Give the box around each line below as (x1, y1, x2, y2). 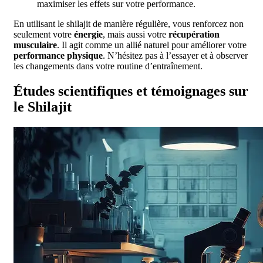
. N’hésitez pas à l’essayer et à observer (103, 50, 248, 60)
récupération (168, 29, 220, 39)
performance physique (14, 50, 103, 60)
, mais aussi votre (103, 29, 168, 39)
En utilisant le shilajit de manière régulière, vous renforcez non (14, 18, 244, 29)
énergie (74, 29, 103, 39)
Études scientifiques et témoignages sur (14, 83, 248, 99)
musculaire (14, 39, 57, 50)
